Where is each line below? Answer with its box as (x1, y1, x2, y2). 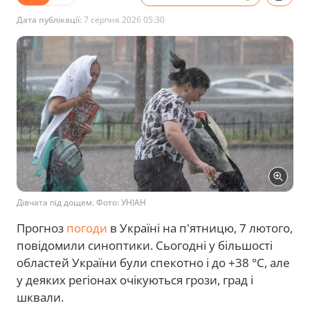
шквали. (17, 289, 64, 305)
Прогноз (17, 219, 66, 236)
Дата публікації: (17, 13, 82, 26)
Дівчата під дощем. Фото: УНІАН (17, 196, 146, 208)
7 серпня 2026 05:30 (82, 13, 165, 26)
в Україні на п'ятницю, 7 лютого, (107, 219, 293, 236)
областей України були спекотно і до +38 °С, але (17, 254, 290, 271)
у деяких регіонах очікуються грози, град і (17, 271, 253, 288)
